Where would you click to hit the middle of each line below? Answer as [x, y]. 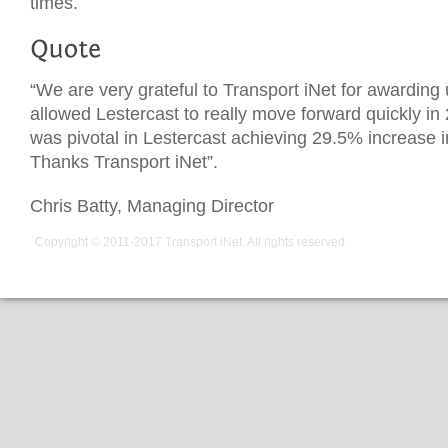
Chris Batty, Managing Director [152, 205]
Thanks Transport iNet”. [124, 161]
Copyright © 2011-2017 [100, 241]
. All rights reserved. [295, 241]
